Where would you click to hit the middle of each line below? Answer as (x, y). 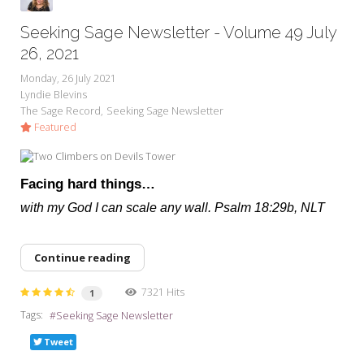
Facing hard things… (88, 184)
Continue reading (82, 257)
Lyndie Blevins (54, 94)
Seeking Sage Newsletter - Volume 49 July (178, 32)
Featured (54, 127)
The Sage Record (61, 110)
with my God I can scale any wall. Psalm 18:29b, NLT (173, 207)
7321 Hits (160, 292)
